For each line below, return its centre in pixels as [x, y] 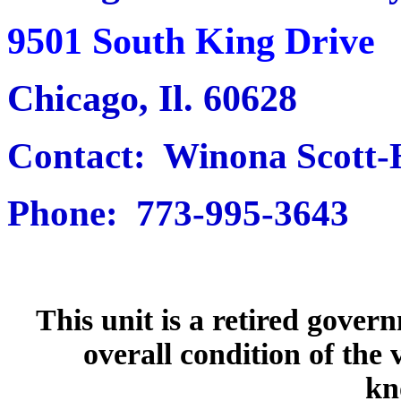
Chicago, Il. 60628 [152, 98]
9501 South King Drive [191, 41]
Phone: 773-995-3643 [178, 213]
